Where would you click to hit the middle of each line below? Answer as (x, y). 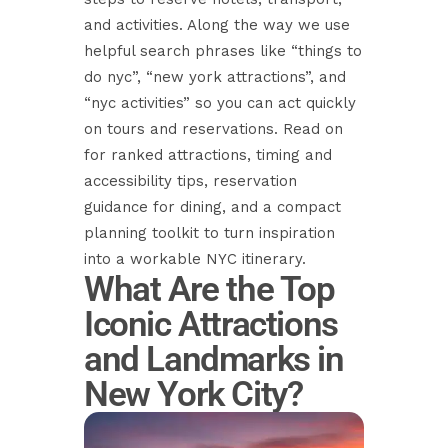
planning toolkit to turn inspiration (209, 233)
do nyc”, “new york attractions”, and (215, 77)
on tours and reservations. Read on (213, 129)
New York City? (193, 394)
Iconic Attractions (211, 324)
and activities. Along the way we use (217, 25)
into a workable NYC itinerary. (195, 259)
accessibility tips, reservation (190, 181)
